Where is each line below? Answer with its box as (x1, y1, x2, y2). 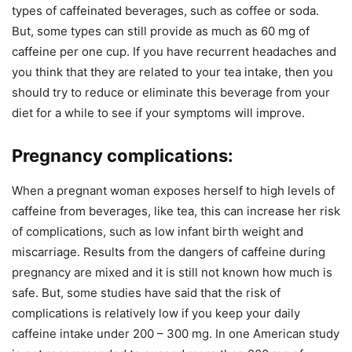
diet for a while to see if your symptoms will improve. (12, 105, 305, 120)
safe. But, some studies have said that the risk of (12, 285, 280, 300)
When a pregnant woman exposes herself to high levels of (12, 183, 335, 198)
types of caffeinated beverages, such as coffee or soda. (12, 3, 319, 18)
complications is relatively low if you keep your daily (12, 306, 300, 321)
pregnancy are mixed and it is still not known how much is (12, 265, 332, 280)
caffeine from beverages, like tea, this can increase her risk (12, 203, 340, 218)
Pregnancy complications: (12, 145, 233, 166)
